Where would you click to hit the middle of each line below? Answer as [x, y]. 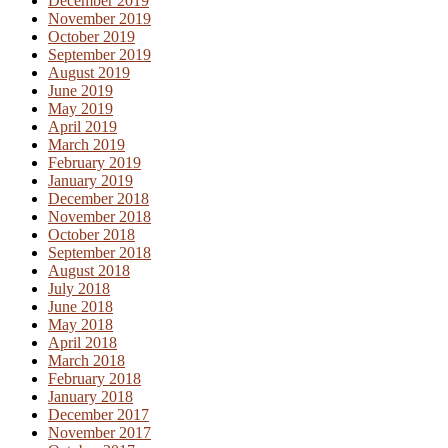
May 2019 [80, 109]
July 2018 [79, 289]
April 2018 [82, 343]
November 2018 [99, 217]
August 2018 [89, 271]
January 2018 [90, 397]
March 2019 [86, 145]
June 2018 [80, 307]
